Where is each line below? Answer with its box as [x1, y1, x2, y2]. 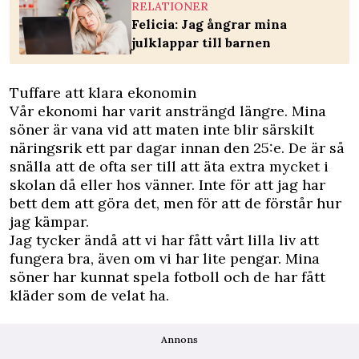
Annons [161, 333, 198, 346]
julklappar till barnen [131, 34, 271, 50]
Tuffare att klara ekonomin [10, 83, 196, 103]
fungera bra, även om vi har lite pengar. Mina [10, 249, 320, 268]
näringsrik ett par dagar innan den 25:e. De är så [10, 139, 345, 158]
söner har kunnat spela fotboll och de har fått [10, 268, 325, 287]
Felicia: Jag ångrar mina [131, 16, 287, 32]
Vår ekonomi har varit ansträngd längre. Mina [10, 102, 326, 121]
